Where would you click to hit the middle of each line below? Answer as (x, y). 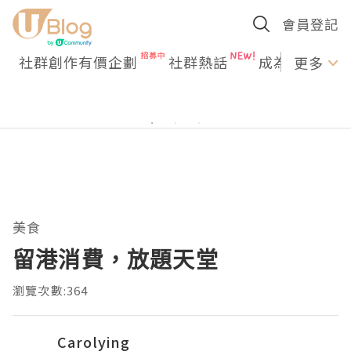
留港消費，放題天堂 (116, 259)
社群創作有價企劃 (78, 62)
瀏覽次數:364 (51, 290)
